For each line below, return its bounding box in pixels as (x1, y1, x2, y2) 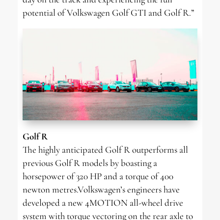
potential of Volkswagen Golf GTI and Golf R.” (22, 7, 194, 19)
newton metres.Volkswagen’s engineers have (22, 183, 180, 195)
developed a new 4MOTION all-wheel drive (22, 196, 183, 208)
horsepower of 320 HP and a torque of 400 (22, 170, 173, 182)
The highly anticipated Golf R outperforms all (22, 143, 188, 155)
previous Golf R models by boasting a (22, 157, 157, 168)
